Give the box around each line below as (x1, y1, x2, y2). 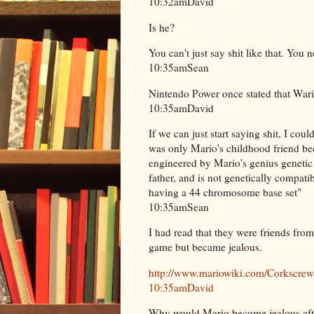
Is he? (149, 20, 175, 34)
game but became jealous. (149, 240, 262, 254)
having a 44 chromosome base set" (149, 184, 301, 199)
